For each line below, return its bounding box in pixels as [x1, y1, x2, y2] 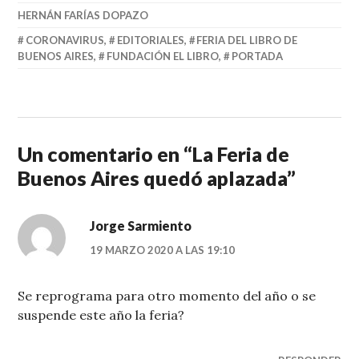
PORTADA [231, 50, 283, 63]
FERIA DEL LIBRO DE [196, 34, 298, 47]
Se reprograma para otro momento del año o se [18, 288, 317, 305]
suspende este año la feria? [18, 307, 185, 324]
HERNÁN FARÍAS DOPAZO [18, 9, 149, 22]
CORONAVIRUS [26, 34, 105, 47]
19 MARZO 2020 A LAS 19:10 [90, 244, 236, 257]
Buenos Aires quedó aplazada [18, 166, 288, 191]
